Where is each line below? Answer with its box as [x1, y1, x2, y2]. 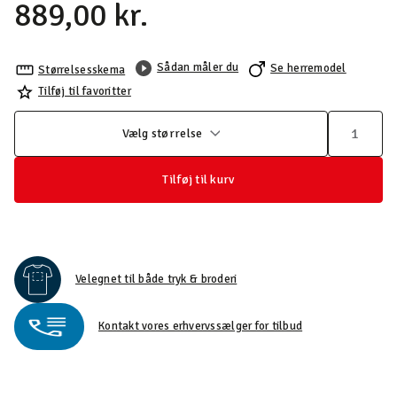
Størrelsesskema [38, 62, 126, 77]
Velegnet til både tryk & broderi [75, 272, 237, 286]
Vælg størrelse [121, 126, 203, 141]
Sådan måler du [157, 60, 239, 74]
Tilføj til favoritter [38, 83, 131, 98]
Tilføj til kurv [162, 172, 235, 187]
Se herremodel [270, 61, 346, 75]
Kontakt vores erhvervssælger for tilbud [98, 319, 303, 333]
